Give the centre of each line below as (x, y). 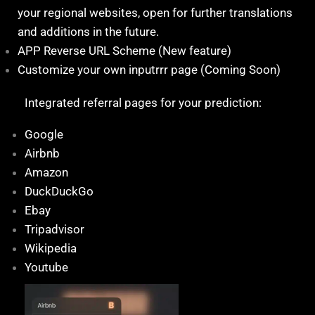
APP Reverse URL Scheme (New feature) (124, 50)
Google (44, 135)
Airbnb (42, 154)
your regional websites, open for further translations (155, 12)
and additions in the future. (88, 31)
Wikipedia (51, 249)
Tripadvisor (54, 230)
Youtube (46, 268)
